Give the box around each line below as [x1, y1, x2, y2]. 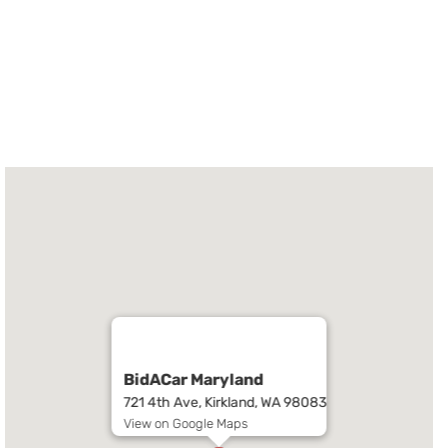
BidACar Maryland [123, 370, 264, 390]
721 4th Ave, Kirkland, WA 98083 [123, 394, 327, 412]
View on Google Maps [123, 416, 248, 432]
